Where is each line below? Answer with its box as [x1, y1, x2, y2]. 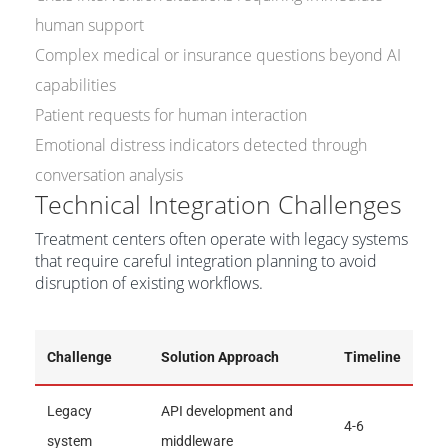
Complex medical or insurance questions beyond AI [35, 44, 401, 66]
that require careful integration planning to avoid [35, 250, 377, 272]
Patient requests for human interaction [35, 104, 307, 126]
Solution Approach [161, 349, 279, 365]
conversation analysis [35, 164, 183, 186]
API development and [161, 403, 293, 419]
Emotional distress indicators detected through [35, 134, 367, 156]
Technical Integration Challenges [35, 187, 402, 221]
